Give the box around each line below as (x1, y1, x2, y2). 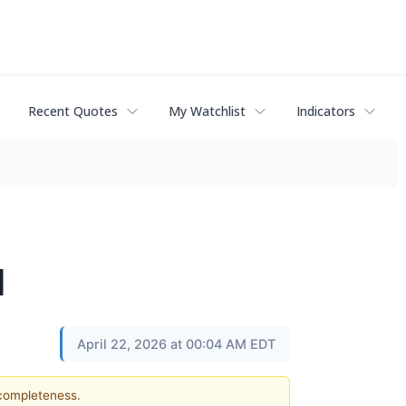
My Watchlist (169, 102, 246, 121)
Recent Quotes (28, 102, 118, 121)
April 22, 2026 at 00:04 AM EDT (77, 335, 275, 352)
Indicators (296, 102, 355, 121)
